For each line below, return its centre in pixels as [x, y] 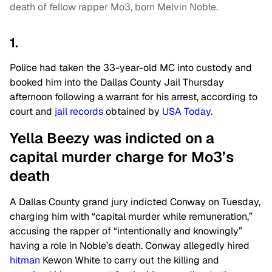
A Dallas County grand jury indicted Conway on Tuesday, [135, 202]
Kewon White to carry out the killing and [130, 260]
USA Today [186, 111]
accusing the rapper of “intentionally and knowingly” [126, 231]
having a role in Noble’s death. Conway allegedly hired [130, 245]
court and [32, 111]
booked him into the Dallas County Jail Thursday [117, 82]
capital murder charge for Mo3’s [122, 157]
